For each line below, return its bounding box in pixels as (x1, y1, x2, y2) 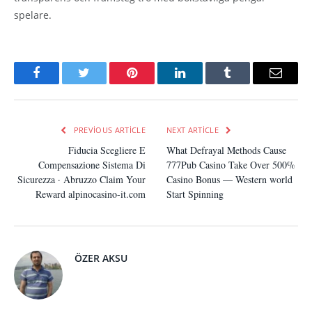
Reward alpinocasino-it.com (36, 187, 146, 201)
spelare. (14, 8, 52, 22)
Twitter (83, 77, 120, 90)
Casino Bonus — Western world (166, 172, 292, 186)
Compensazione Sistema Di (38, 157, 146, 171)
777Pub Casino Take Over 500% (166, 157, 295, 171)
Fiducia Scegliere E (68, 143, 146, 157)
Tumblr (226, 77, 264, 90)
